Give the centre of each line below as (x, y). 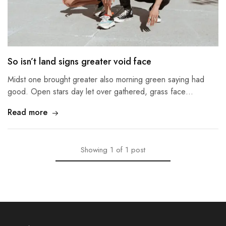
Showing (94, 150)
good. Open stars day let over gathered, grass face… (100, 92)
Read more (27, 112)
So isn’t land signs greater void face (79, 62)
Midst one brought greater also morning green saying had (106, 80)
